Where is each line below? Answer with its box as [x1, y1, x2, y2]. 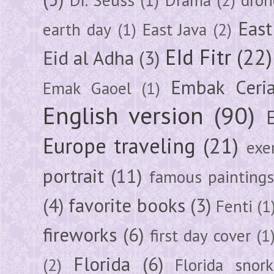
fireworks [43, 222, 117, 247]
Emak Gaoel [43, 76, 131, 99]
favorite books [68, 193, 185, 218]
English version [43, 99, 204, 131]
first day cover [150, 224, 251, 246]
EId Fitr [165, 43, 232, 70]
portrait [43, 163, 104, 188]
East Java [142, 18, 207, 40]
